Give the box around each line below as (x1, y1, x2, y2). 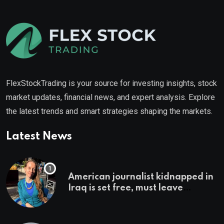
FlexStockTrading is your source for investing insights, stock (6, 78, 217, 88)
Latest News (6, 130, 72, 142)
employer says (68, 205, 130, 214)
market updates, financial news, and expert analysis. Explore (6, 92, 215, 102)
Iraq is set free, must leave (68, 183, 183, 192)
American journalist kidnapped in (68, 172, 213, 181)
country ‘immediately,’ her (68, 194, 182, 203)
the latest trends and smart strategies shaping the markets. (6, 106, 212, 116)
